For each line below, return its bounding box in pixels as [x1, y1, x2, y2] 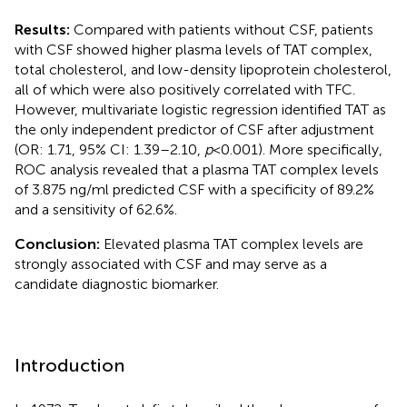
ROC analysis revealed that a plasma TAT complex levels [15, 160, 379, 178]
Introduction [15, 353, 124, 376]
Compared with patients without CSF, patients [74, 20, 373, 38]
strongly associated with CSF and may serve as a [15, 254, 327, 273]
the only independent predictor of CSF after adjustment [15, 120, 374, 138]
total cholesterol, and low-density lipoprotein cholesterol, [15, 60, 392, 78]
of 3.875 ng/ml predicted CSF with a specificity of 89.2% [15, 180, 374, 198]
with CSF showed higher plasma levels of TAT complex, [15, 40, 372, 58]
